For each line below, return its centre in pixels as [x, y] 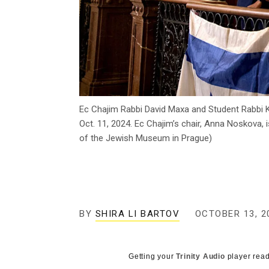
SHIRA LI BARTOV [137, 214]
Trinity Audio [201, 257]
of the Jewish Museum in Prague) [146, 138]
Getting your [153, 257]
